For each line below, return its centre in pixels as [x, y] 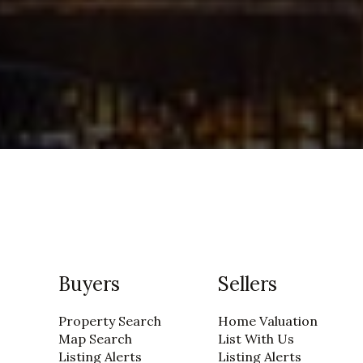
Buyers [89, 284]
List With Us [256, 339]
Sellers [247, 284]
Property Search [110, 321]
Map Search [95, 339]
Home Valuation [267, 321]
